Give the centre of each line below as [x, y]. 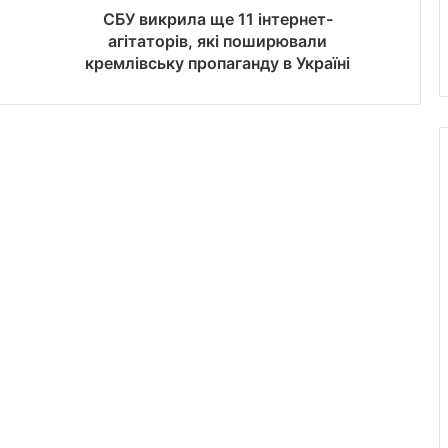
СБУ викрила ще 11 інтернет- [217, 18]
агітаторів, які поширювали [217, 40]
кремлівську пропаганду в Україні [217, 62]
